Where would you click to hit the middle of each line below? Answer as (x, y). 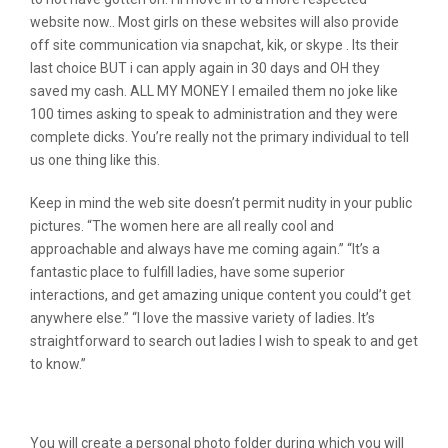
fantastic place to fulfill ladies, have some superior (187, 272)
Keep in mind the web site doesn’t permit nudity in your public (221, 203)
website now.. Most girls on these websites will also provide (214, 22)
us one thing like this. (95, 160)
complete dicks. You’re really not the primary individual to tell (219, 137)
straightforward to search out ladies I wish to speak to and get (224, 341)
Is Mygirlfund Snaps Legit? (162, 408)
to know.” (58, 364)
